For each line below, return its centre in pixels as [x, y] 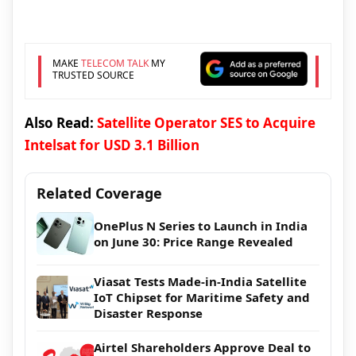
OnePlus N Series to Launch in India [201, 226]
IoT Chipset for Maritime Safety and [202, 298]
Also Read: [61, 123]
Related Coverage [99, 193]
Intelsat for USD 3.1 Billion [112, 145]
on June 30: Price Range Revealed [193, 242]
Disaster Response [148, 313]
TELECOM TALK [114, 63]
